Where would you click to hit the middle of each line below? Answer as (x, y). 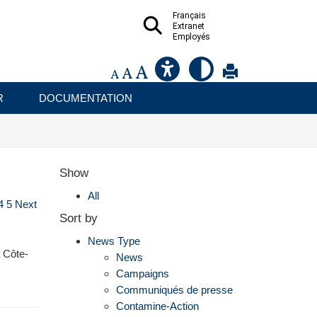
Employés (191, 37)
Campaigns (142, 274)
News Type (114, 241)
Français (189, 16)
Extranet (189, 26)
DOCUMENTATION (86, 98)
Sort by (78, 218)
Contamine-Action (157, 306)
